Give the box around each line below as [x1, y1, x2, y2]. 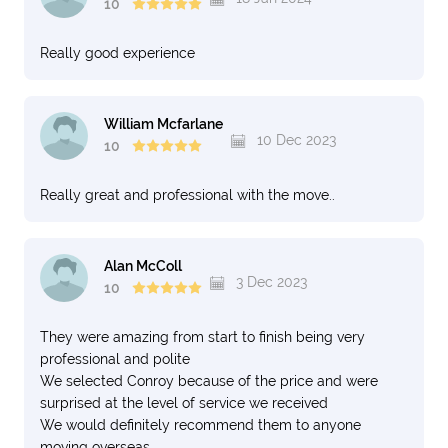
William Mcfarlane [104, 116, 223, 133]
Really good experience [40, 45, 195, 61]
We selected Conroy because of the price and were [40, 373, 378, 389]
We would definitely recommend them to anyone [40, 417, 361, 433]
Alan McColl [104, 258, 182, 275]
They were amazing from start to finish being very [40, 329, 365, 345]
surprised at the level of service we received [40, 395, 328, 411]
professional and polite [40, 351, 190, 367]
